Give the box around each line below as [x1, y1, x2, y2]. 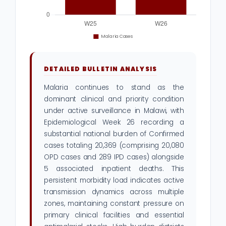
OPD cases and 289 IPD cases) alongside [44, 152, 184, 162]
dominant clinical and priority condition [44, 94, 184, 104]
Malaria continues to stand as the [44, 83, 184, 93]
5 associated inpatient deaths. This [44, 164, 184, 174]
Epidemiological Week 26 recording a [44, 118, 184, 128]
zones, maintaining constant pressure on [44, 199, 184, 209]
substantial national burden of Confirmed [44, 129, 184, 139]
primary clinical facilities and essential [44, 210, 184, 220]
